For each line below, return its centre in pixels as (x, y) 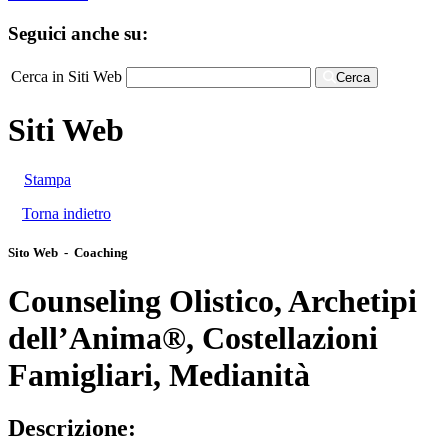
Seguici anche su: (78, 33)
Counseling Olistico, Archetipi (212, 300)
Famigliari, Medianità (159, 374)
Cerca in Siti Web (66, 76)
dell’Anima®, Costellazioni (193, 337)
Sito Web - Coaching (68, 252)
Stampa (47, 179)
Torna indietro (66, 213)
